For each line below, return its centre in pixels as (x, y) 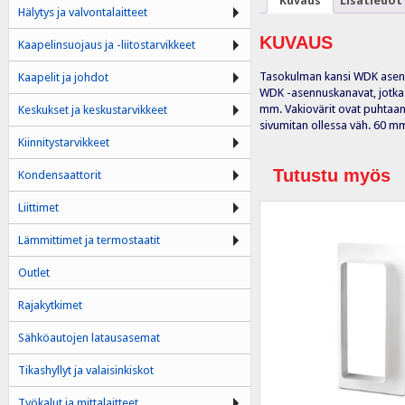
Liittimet (38, 207)
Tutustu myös (331, 175)
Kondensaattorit (59, 175)
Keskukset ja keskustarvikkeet (92, 110)
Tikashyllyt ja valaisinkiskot (85, 370)
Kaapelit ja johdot (63, 77)
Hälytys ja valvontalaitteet (82, 12)
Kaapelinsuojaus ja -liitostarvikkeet (106, 45)
